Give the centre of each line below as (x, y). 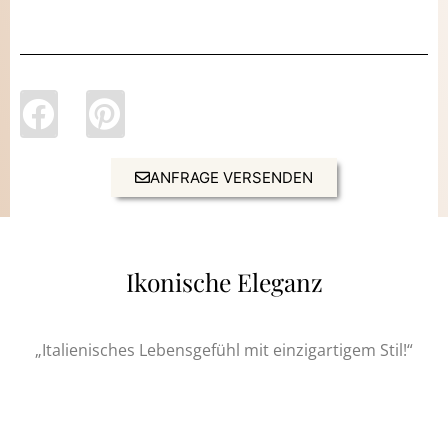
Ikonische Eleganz (224, 281)
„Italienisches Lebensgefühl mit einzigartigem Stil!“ (224, 349)
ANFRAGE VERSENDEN (231, 177)
